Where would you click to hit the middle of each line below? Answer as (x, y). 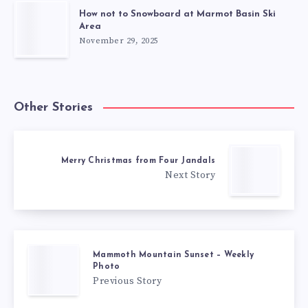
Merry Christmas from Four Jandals (138, 161)
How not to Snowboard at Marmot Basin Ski (177, 14)
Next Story (190, 176)
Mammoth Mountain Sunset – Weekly (173, 255)
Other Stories (53, 107)
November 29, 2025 (119, 41)
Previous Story (127, 281)
